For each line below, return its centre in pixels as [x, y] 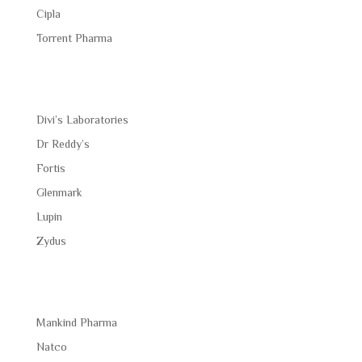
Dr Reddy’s [63, 144]
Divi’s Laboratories [82, 120]
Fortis [51, 168]
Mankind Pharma [76, 323]
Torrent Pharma [74, 38]
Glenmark [59, 193]
